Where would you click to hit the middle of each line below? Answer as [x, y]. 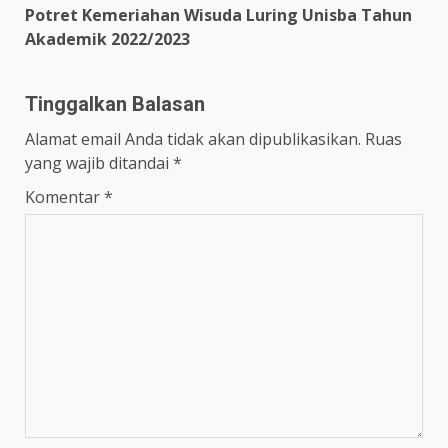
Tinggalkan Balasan [115, 103]
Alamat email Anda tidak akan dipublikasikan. [193, 138]
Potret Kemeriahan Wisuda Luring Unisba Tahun [218, 14]
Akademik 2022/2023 [107, 38]
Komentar [64, 196]
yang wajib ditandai [99, 162]
